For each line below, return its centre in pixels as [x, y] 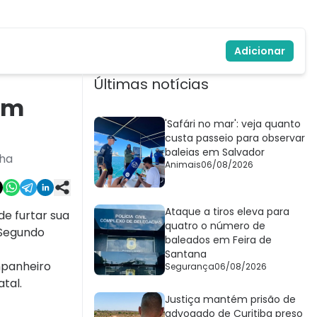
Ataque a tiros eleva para [227, 212]
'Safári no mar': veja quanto [233, 124]
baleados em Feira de [218, 240]
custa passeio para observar [235, 138]
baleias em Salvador [215, 152]
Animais [183, 165]
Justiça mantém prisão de [230, 300]
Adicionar [260, 51]
